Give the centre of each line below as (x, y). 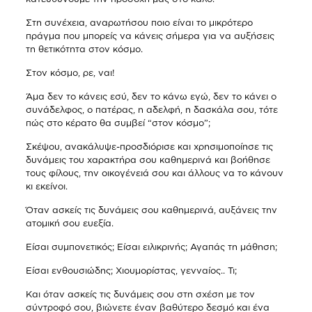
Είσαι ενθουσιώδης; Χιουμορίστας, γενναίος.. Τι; (131, 270)
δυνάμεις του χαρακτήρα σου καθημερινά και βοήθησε (148, 159)
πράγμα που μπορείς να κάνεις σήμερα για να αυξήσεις (150, 36)
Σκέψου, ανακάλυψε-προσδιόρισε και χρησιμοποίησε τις (149, 146)
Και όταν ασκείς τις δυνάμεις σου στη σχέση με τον (140, 294)
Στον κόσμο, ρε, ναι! (70, 72)
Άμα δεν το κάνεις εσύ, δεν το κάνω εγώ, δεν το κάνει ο (151, 96)
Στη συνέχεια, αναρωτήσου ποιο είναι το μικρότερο (139, 22)
